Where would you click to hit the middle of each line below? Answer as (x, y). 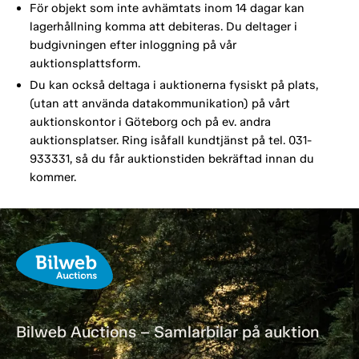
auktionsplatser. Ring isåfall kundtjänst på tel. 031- (170, 141)
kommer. (52, 177)
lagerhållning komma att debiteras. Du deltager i (163, 27)
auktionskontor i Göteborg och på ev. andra (150, 122)
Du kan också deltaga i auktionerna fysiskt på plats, (173, 85)
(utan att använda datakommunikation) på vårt (159, 104)
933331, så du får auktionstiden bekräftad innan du (171, 159)
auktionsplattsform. (85, 64)
